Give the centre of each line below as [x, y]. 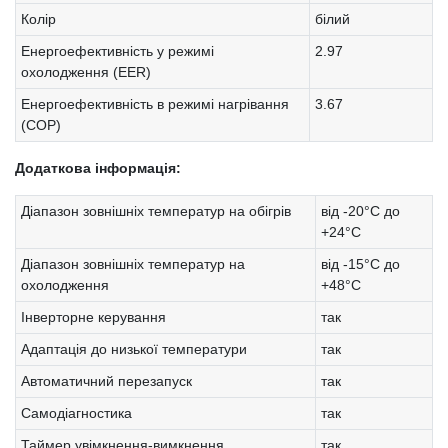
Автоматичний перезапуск [106, 380]
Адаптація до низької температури [134, 348]
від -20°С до [360, 210]
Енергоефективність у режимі [117, 50]
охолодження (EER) [86, 71]
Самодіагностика [76, 412]
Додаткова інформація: [98, 167]
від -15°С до [360, 263]
